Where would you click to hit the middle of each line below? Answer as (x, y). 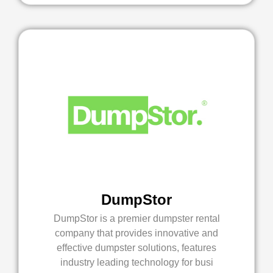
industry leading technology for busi (136, 262)
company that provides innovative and (136, 233)
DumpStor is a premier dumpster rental (136, 218)
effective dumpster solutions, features (136, 248)
